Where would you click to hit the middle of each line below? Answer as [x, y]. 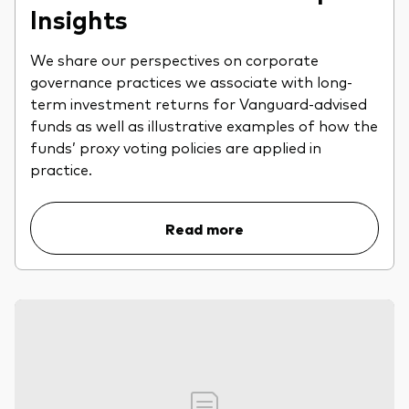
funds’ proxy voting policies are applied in [176, 147]
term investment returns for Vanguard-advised [199, 103]
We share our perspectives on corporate [174, 59]
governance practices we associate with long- [191, 81]
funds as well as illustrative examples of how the [204, 125]
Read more [204, 228]
